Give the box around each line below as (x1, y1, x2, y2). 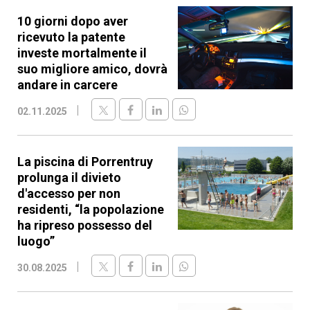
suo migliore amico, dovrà (17, 62, 167, 76)
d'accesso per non (17, 186, 120, 201)
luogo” (17, 234, 55, 248)
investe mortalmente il (17, 46, 147, 60)
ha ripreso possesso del (17, 218, 152, 232)
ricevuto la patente (17, 30, 125, 44)
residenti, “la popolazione (17, 202, 164, 217)
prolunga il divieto (17, 170, 121, 185)
